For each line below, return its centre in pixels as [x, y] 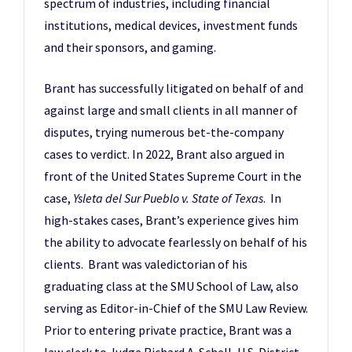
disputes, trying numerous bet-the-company [164, 132]
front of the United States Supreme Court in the [173, 176]
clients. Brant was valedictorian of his [146, 264]
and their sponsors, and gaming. [130, 48]
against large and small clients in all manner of [171, 110]
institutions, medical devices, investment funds [171, 26]
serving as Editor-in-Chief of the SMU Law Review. [176, 308]
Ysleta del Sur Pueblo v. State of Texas [168, 198]
